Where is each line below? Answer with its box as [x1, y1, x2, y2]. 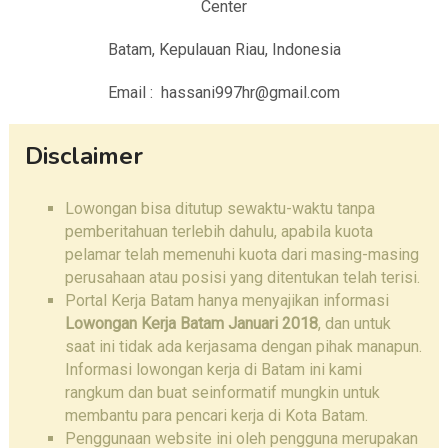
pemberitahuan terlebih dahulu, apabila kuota [64, 222, 373, 242]
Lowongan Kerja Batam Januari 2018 [64, 314, 318, 334]
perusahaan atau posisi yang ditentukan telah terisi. [64, 268, 420, 288]
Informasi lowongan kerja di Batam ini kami [64, 360, 362, 380]
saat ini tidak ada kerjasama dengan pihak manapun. [64, 337, 422, 357]
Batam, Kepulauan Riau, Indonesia [107, 40, 341, 60]
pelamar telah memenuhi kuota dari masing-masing [64, 245, 419, 265]
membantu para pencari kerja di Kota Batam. [64, 406, 368, 426]
